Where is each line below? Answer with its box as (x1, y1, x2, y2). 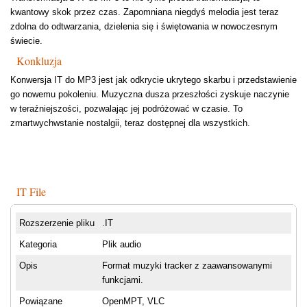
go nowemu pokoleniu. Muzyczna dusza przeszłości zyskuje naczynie (10, 89, 289, 100)
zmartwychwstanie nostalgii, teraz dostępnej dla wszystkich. (10, 118, 250, 129)
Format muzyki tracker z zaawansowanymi (102, 260, 272, 271)
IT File (16, 184, 46, 199)
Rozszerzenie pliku (19, 218, 95, 229)
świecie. (10, 36, 42, 47)
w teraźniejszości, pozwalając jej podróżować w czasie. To (10, 103, 243, 114)
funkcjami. (102, 275, 143, 286)
